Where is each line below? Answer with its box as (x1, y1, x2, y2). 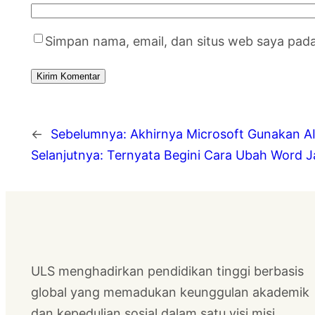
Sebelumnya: (51, 126, 127, 141)
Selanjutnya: (31, 147, 103, 162)
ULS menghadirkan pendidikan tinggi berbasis (31, 263, 304, 278)
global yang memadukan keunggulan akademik (31, 284, 309, 300)
